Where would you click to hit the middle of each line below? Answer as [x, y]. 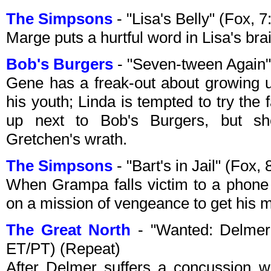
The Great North [69, 230]
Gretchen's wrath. [67, 139]
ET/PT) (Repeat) [63, 249]
